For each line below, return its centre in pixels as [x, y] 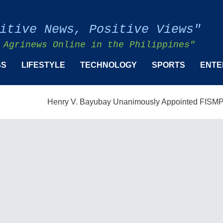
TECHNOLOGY [109, 65]
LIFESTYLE [43, 65]
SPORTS [168, 65]
